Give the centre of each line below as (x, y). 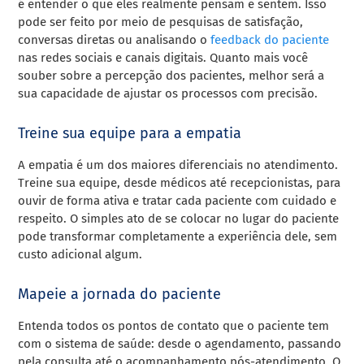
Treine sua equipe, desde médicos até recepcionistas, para (180, 183)
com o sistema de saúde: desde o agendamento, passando (180, 344)
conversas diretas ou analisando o (115, 40)
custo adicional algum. (80, 255)
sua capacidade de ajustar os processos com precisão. (168, 94)
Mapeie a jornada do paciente (120, 295)
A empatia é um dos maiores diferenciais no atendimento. (178, 165)
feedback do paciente (270, 40)
